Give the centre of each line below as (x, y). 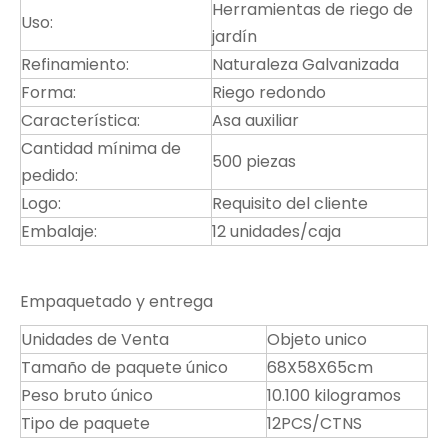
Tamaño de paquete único (124, 367)
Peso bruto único (87, 395)
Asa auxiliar (255, 120)
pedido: (49, 175)
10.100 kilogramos (334, 395)
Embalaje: (59, 231)
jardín (234, 36)
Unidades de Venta (95, 339)
